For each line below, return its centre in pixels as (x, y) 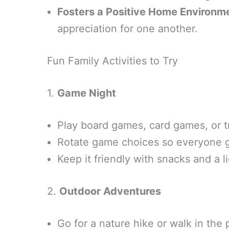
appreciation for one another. (128, 29)
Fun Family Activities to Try (112, 61)
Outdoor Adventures (110, 191)
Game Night (87, 93)
